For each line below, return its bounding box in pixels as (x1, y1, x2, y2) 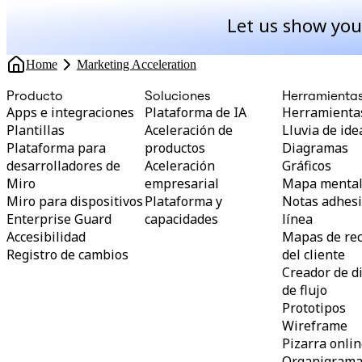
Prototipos (282, 299, 347, 317)
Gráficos (282, 157, 332, 175)
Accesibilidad (6, 228, 86, 246)
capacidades (144, 210, 218, 228)
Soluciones (144, 87, 210, 103)
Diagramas (282, 139, 349, 157)
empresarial (144, 175, 219, 192)
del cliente (282, 246, 346, 263)
